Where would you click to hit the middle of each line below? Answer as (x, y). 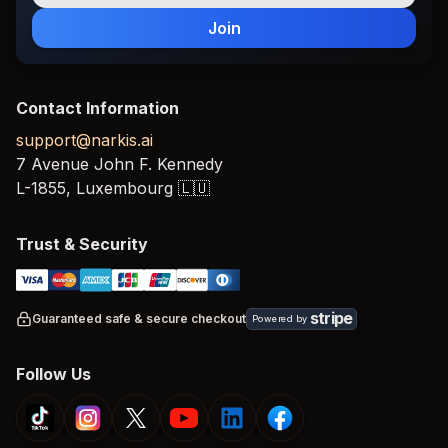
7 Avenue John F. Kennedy (119, 164)
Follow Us (53, 374)
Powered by (279, 319)
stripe (331, 318)
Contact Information (97, 108)
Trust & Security (82, 244)
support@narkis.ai (84, 140)
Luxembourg (124, 188)
